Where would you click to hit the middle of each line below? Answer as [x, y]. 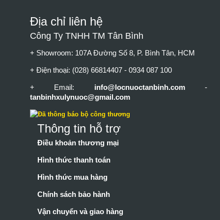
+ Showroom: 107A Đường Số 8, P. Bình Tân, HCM [113, 53]
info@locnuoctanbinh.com [149, 87]
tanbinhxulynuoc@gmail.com [80, 97]
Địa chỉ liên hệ [67, 21]
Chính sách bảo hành [74, 194]
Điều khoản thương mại [78, 143]
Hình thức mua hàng [73, 177]
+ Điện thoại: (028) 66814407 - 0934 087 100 [101, 70]
